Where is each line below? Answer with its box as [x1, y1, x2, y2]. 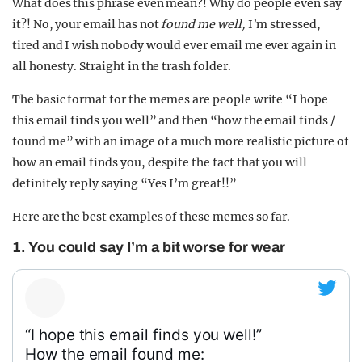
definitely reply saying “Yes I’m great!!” [12, 176, 237, 191]
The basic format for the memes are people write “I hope [12, 92, 328, 107]
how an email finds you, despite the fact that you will [12, 155, 307, 170]
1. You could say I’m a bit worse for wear [12, 239, 285, 255]
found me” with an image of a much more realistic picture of [12, 134, 349, 149]
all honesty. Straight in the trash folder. [12, 59, 231, 74]
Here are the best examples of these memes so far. [12, 209, 291, 224]
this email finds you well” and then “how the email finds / [12, 113, 335, 128]
